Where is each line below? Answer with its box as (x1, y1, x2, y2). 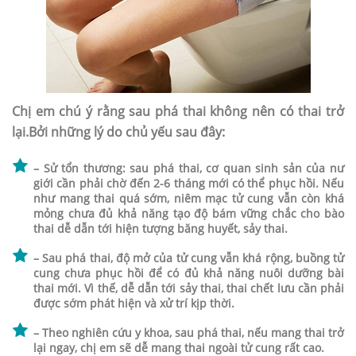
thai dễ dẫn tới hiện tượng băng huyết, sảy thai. (33, 221, 288, 237)
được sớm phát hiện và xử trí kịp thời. (33, 296, 234, 311)
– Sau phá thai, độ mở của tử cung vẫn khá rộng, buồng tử (33, 250, 344, 266)
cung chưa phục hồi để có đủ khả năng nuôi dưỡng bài (33, 265, 344, 281)
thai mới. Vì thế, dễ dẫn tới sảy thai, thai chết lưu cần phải (33, 281, 344, 296)
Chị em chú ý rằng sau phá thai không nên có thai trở (12, 103, 344, 121)
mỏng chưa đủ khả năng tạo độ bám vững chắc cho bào (33, 206, 344, 222)
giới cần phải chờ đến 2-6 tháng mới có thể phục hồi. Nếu (33, 176, 344, 192)
